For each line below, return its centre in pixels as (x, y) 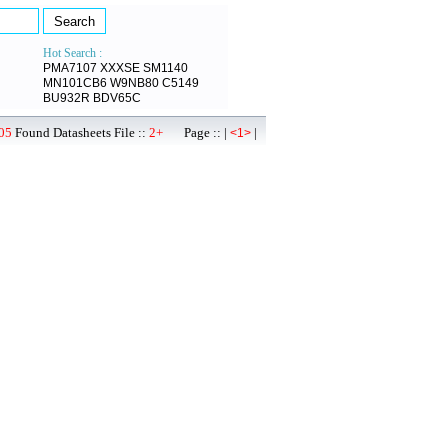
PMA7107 (70, 68)
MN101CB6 (75, 83)
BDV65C (117, 98)
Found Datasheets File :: (80, 132)
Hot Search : (72, 53)
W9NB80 (134, 83)
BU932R (66, 98)
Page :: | (196, 132)
